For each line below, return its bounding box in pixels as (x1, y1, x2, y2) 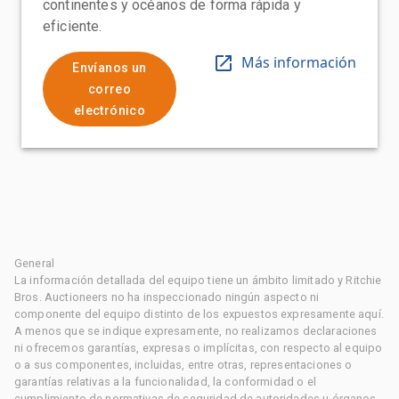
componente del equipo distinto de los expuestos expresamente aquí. (14, 306, 384, 321)
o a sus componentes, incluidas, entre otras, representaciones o (14, 357, 353, 371)
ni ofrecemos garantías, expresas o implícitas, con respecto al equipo (14, 340, 383, 354)
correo (87, 81, 132, 96)
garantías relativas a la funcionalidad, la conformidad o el (14, 374, 316, 388)
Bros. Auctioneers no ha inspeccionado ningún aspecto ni (14, 289, 320, 304)
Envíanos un (72, 60, 147, 75)
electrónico (73, 102, 146, 118)
